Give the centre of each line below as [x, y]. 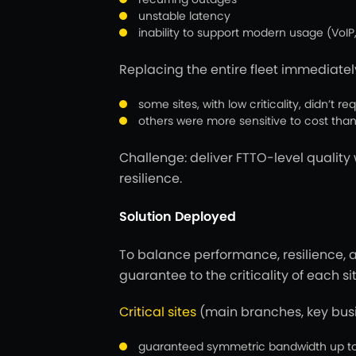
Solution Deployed [178, 217]
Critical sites [159, 312]
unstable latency [184, 16]
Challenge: [153, 158]
